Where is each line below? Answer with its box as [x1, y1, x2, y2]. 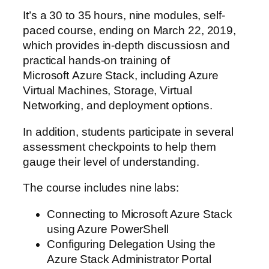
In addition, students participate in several [23, 125, 234, 138]
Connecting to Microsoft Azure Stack [47, 207, 232, 220]
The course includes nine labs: [23, 181, 179, 195]
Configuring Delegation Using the [47, 237, 216, 250]
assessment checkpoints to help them [23, 140, 216, 153]
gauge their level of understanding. [23, 155, 199, 168]
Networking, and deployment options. [23, 99, 213, 112]
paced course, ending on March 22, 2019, [23, 24, 237, 37]
